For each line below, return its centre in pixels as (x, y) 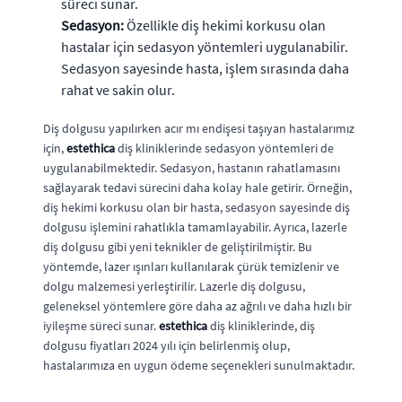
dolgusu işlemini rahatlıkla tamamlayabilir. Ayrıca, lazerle (195, 227)
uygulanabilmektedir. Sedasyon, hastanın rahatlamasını (192, 167)
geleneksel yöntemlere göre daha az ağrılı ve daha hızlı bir (197, 306)
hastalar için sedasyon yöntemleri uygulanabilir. (205, 46)
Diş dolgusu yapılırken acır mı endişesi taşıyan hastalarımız (199, 128)
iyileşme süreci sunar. (101, 325)
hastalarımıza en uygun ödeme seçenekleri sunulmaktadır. (199, 365)
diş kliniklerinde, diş (261, 325)
